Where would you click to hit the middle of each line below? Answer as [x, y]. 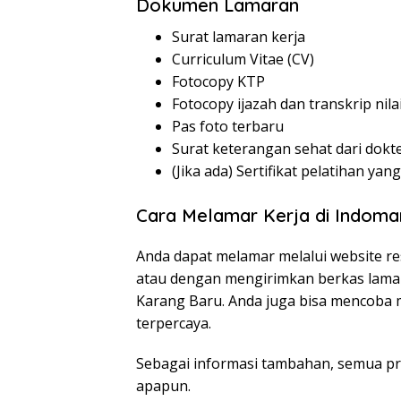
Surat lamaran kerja [239, 37]
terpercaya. [174, 324]
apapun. [163, 386]
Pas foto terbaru [228, 127]
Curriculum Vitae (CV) [243, 60]
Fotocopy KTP [218, 82]
